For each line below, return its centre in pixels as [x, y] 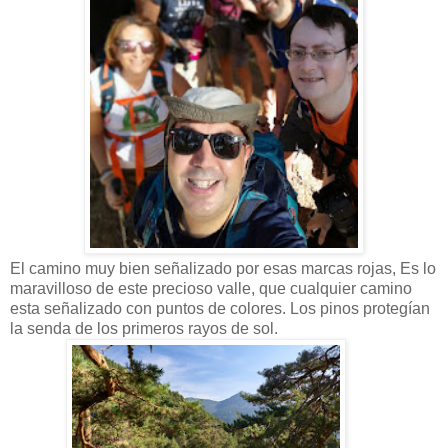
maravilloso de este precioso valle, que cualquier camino [211, 288]
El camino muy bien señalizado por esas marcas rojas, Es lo [223, 268]
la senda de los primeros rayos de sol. [144, 328]
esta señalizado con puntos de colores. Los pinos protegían [220, 308]
